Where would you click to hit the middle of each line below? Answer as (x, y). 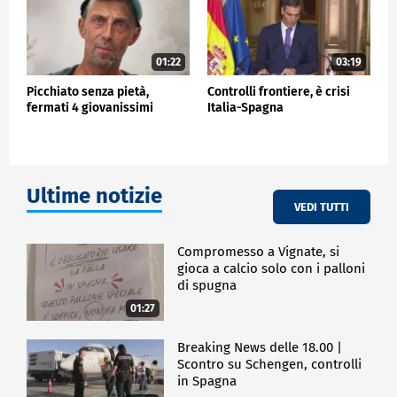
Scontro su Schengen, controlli (270, 364)
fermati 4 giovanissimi (90, 108)
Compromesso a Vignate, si (259, 252)
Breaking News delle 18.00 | (260, 347)
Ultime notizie (94, 196)
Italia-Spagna (245, 108)
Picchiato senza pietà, (88, 92)
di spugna (207, 286)
